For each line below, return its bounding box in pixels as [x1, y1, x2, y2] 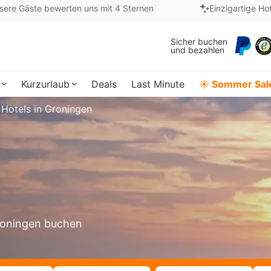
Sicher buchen [171, 36, 227, 47]
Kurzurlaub [21, 78, 70, 90]
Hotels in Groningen [1, 103, 92, 115]
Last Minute [131, 78, 184, 90]
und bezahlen [171, 45, 224, 55]
